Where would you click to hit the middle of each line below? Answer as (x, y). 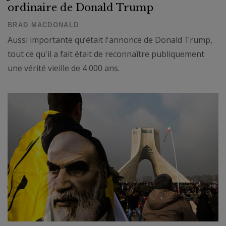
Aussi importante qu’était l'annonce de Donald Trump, (110, 40)
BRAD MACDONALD (43, 25)
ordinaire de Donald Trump (80, 7)
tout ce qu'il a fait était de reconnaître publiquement (106, 54)
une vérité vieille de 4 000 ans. (64, 68)
